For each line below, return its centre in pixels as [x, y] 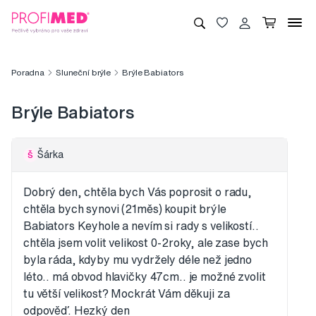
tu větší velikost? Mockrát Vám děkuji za [127, 294]
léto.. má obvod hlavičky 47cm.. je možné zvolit [145, 277]
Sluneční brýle [84, 73]
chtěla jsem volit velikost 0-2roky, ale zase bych [146, 243]
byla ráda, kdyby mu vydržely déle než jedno [138, 260]
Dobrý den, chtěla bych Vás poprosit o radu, [138, 192]
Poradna [28, 73]
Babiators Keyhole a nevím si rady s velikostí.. [141, 226]
